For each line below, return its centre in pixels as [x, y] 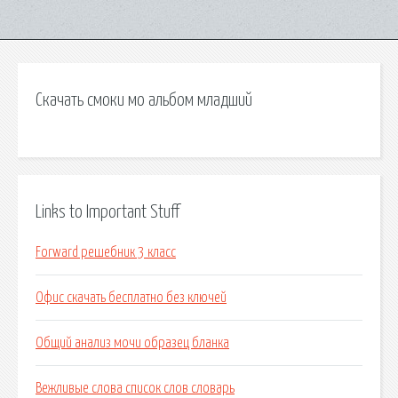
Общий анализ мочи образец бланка [132, 343]
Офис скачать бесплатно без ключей [131, 298]
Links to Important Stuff [107, 212]
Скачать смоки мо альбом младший [144, 100]
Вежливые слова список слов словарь [135, 389]
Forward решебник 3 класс [106, 253]
